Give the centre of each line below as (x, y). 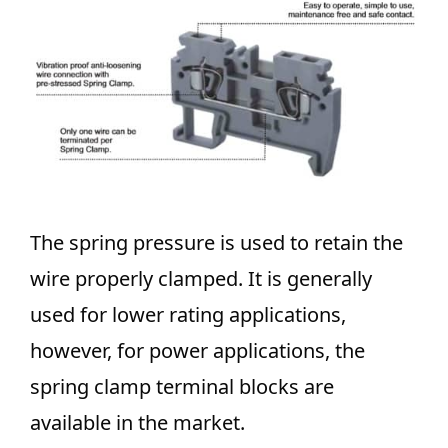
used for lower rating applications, (188, 315)
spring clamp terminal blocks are (182, 387)
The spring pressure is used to (169, 243)
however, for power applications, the (197, 351)
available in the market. (137, 423)
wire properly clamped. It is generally (201, 279)
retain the (356, 243)
